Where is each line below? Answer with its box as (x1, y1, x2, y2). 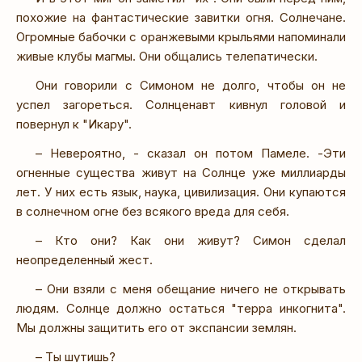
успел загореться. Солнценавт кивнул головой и (16, 96, 346, 112)
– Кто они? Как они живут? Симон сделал (36, 232, 346, 248)
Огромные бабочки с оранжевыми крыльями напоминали (16, 28, 346, 44)
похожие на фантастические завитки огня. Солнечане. (16, 9, 346, 25)
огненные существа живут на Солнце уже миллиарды (16, 164, 346, 180)
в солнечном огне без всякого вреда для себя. (16, 203, 289, 219)
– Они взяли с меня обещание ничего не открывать (36, 280, 346, 297)
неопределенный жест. (16, 251, 153, 267)
